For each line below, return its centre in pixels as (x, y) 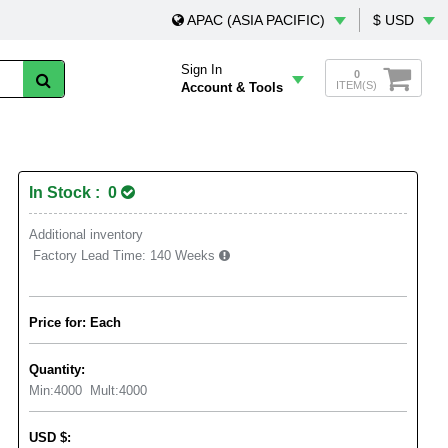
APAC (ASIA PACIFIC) (256, 20)
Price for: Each (75, 322)
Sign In (201, 69)
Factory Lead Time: (89, 255)
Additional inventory (86, 234)
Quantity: (57, 369)
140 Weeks (184, 255)
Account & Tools (232, 87)
